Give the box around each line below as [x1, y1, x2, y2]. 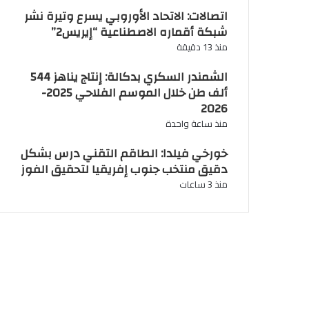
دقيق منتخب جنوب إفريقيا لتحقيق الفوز [20, 159, 228, 181]
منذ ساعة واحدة [165, 115, 228, 132]
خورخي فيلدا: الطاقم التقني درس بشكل [20, 143, 228, 165]
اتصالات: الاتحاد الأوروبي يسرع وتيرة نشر [23, 6, 228, 28]
